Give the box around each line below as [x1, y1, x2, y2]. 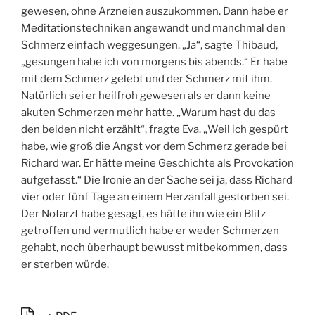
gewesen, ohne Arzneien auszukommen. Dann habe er [21, 5, 288, 18]
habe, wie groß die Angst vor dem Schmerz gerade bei [21, 140, 287, 153]
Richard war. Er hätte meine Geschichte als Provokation [21, 157, 294, 170]
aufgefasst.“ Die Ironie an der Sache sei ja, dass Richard [21, 174, 292, 187]
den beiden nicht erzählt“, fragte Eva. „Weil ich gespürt [21, 123, 288, 136]
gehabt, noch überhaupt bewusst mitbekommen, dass [21, 241, 288, 255]
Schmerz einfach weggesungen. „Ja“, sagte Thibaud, [21, 39, 278, 52]
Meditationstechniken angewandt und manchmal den [21, 22, 285, 35]
